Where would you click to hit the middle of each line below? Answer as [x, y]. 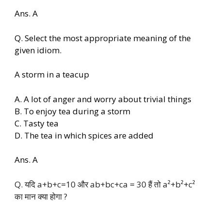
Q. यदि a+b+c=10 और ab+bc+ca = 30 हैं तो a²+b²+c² [105, 184]
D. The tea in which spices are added [84, 135]
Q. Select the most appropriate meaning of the [103, 38]
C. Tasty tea [37, 123]
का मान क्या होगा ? [41, 196]
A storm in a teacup [52, 75]
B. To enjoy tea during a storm [72, 111]
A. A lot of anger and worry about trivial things [103, 99]
